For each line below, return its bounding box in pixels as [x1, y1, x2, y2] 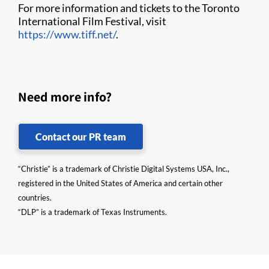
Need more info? [18, 88, 112, 106]
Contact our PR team [35, 131, 126, 143]
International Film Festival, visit [18, 14, 166, 28]
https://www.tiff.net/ [18, 28, 116, 41]
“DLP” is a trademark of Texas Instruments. [18, 207, 167, 217]
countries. [18, 193, 52, 203]
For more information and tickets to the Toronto [18, 1, 240, 15]
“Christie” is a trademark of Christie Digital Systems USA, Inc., [18, 164, 229, 174]
